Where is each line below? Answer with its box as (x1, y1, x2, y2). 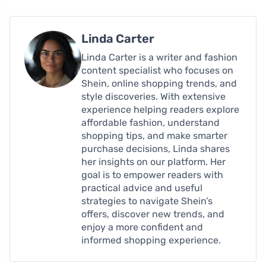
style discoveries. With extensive (81, 90, 226, 102)
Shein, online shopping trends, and (81, 77, 237, 89)
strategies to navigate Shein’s (81, 195, 213, 207)
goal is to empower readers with (81, 169, 223, 180)
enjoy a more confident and (81, 221, 203, 233)
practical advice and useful (81, 182, 202, 194)
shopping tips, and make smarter (81, 129, 227, 141)
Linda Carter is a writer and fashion (81, 51, 237, 63)
